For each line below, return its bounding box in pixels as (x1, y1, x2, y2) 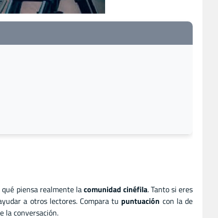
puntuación (121, 195, 160, 207)
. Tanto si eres (147, 183, 193, 196)
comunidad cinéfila (83, 183, 147, 196)
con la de (160, 195, 193, 207)
